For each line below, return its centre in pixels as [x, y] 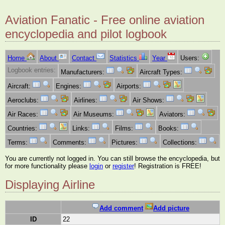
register [123, 166]
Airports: [130, 86]
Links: [82, 129]
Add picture [171, 208]
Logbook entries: [32, 70]
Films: [125, 129]
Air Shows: [149, 100]
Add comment [121, 208]
